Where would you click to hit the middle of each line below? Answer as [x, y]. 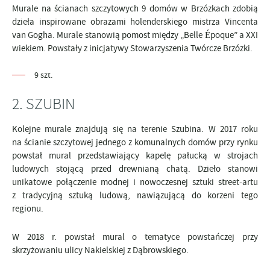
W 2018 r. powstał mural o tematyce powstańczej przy [135, 237]
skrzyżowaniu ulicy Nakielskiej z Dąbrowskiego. [100, 250]
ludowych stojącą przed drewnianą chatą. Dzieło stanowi [135, 169]
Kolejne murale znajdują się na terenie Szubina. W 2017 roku [135, 129]
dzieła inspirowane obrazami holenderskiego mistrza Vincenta [135, 22]
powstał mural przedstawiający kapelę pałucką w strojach [135, 155]
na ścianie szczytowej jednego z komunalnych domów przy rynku [135, 142]
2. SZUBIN [44, 104]
